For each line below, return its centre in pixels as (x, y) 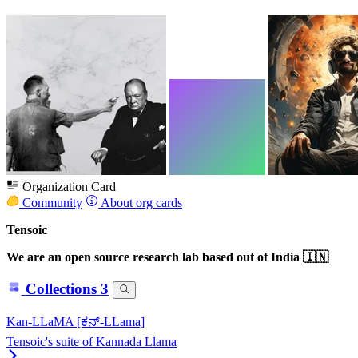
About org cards (140, 202)
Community (51, 202)
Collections (61, 289)
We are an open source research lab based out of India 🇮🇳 (167, 257)
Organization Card (68, 186)
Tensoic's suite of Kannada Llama (91, 342)
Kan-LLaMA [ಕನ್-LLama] (76, 322)
